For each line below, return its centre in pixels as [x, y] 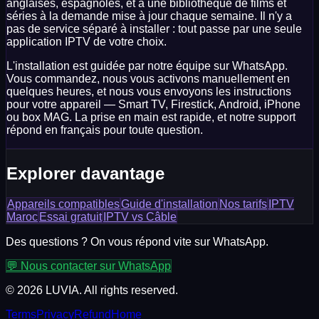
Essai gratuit [70, 216]
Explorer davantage [85, 173]
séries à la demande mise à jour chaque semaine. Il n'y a [149, 16]
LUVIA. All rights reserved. [110, 290]
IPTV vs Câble [140, 216]
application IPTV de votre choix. [87, 42]
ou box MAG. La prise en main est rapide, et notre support [151, 117]
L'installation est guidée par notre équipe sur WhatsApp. [147, 66]
